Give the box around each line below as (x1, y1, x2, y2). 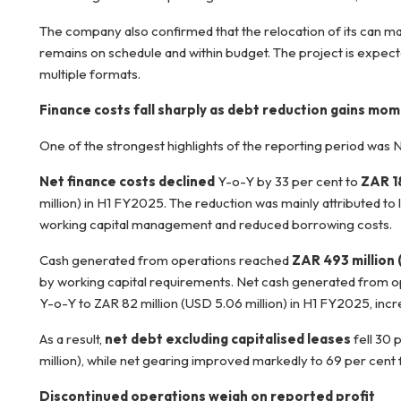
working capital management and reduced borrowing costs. (39, 216, 392, 233)
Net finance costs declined (39, 173, 218, 190)
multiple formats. (39, 65, 141, 82)
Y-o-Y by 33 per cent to (218, 173, 361, 190)
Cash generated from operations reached (39, 252, 292, 269)
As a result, (39, 330, 105, 347)
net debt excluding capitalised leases (105, 330, 354, 347)
